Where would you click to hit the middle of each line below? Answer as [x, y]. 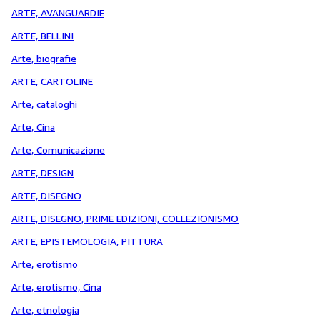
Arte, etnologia [45, 310]
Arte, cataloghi [44, 104]
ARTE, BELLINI [42, 35]
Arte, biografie [44, 58]
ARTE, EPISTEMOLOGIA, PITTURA [87, 241]
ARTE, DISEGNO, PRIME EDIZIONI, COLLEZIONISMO [125, 218]
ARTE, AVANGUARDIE [58, 12]
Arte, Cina [33, 127]
